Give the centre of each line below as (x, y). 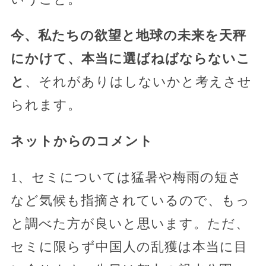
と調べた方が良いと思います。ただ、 (130, 223)
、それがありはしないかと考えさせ (138, 81)
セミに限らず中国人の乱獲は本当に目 (129, 246)
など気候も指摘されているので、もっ (130, 200)
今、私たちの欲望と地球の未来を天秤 (128, 35)
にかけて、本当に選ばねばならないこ (130, 58)
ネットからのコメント (82, 141)
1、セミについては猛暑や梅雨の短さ (126, 177)
